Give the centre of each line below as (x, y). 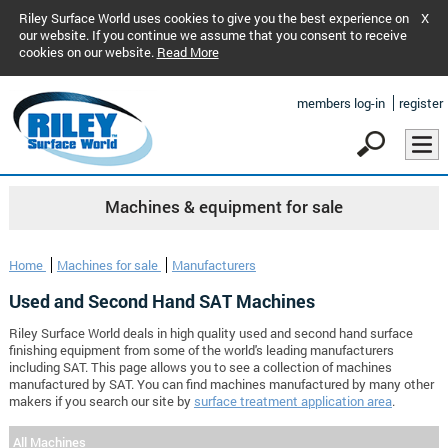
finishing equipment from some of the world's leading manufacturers (201, 350)
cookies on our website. (87, 52)
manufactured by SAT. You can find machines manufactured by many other (221, 384)
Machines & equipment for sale (223, 207)
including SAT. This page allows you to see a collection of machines (200, 367)
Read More (187, 52)
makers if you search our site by (101, 401)
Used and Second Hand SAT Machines (161, 301)
